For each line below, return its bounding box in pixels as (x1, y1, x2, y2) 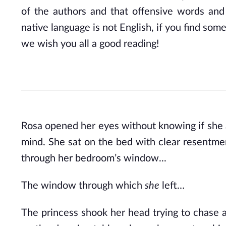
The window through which (21, 181, 145, 191)
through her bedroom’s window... (21, 153, 166, 163)
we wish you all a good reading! (21, 39, 159, 49)
